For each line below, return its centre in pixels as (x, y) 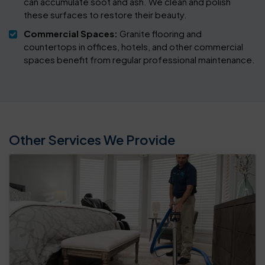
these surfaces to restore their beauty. (105, 15)
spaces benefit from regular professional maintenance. (139, 60)
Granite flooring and (160, 34)
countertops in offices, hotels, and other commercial (133, 47)
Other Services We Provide (92, 140)
